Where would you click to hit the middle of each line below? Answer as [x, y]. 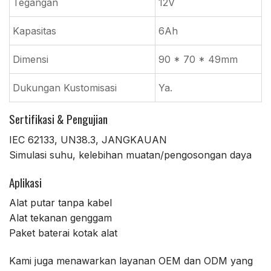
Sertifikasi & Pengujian [58, 119]
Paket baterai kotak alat [63, 233]
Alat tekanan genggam [60, 218]
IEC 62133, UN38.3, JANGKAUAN [88, 139]
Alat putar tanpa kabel [60, 203]
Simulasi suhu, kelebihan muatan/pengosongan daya [130, 155]
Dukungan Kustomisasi [65, 88]
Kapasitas [34, 31]
